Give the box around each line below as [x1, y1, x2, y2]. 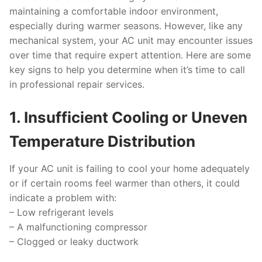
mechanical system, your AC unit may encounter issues [9, 34, 253, 46]
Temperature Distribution [9, 132, 195, 150]
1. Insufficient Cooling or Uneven [9, 108, 247, 126]
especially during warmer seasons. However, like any [9, 19, 243, 32]
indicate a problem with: [9, 191, 116, 204]
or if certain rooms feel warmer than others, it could [9, 177, 240, 189]
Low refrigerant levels [17, 206, 113, 218]
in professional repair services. [9, 78, 144, 90]
